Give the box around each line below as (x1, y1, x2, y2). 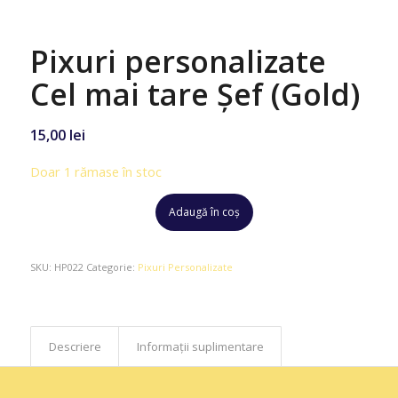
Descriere (48, 338, 101, 354)
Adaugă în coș (169, 204, 241, 219)
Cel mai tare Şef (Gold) (29, 74, 360, 115)
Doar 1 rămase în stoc (29, 162, 162, 180)
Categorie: (85, 260, 138, 274)
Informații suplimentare (136, 338, 264, 354)
